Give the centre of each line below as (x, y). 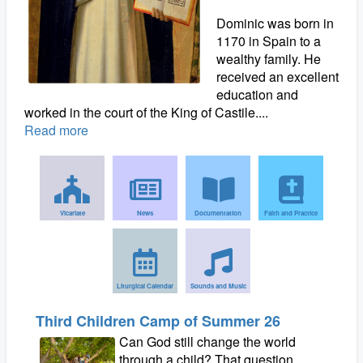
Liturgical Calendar (145, 286)
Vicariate (72, 213)
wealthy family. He (268, 59)
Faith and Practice (291, 213)
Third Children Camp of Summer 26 (158, 321)
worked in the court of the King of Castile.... (146, 112)
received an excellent (277, 77)
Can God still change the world (208, 342)
